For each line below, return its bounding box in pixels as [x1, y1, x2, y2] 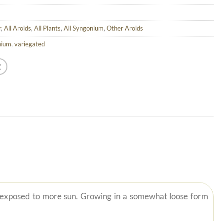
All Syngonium [64, 24, 104, 32]
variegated [14, 39, 45, 48]
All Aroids [4, 24, 31, 32]
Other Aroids [107, 24, 143, 32]
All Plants [34, 24, 61, 32]
